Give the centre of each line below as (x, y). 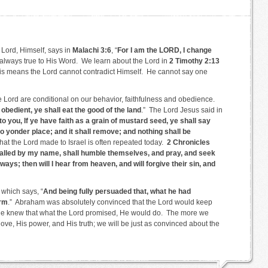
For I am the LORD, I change (165, 50)
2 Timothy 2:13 (194, 61)
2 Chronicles (188, 142)
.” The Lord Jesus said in (182, 110)
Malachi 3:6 (92, 50)
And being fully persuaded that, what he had (117, 191)
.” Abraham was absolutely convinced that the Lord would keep (110, 202)
